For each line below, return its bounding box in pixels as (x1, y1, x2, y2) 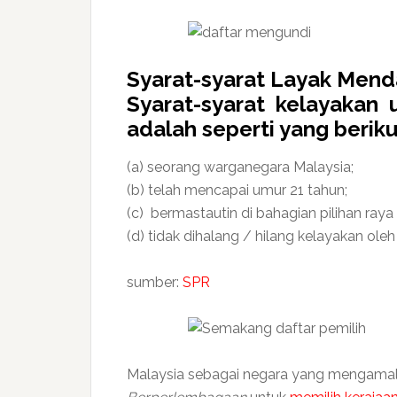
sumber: (127, 274, 183, 291)
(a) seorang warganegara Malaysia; (127, 159, 354, 175)
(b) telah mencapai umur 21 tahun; (127, 182, 347, 198)
